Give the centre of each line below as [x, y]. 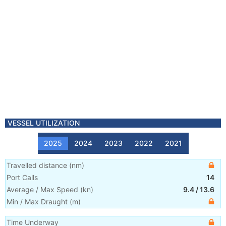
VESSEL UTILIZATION [44, 123]
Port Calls [22, 177]
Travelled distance [37, 165]
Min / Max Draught [37, 202]
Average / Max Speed [42, 189]
